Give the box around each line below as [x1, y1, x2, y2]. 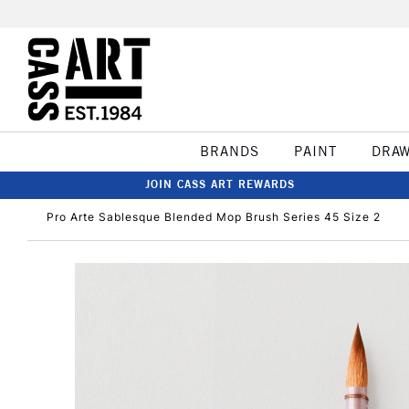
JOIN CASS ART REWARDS [145, 177, 295, 191]
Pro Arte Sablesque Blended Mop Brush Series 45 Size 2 [47, 210, 381, 224]
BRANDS [199, 142, 259, 160]
